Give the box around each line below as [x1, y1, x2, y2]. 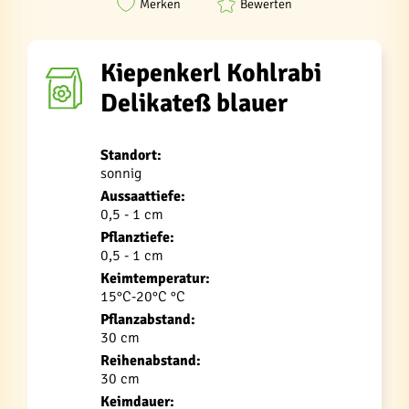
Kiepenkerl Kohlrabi [100, 58, 321, 89]
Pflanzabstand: [100, 310, 195, 329]
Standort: [100, 146, 162, 164]
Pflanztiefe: [100, 228, 174, 246]
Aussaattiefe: [100, 187, 185, 205]
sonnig [100, 164, 142, 183]
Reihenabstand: [100, 351, 201, 370]
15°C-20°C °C [100, 288, 185, 306]
